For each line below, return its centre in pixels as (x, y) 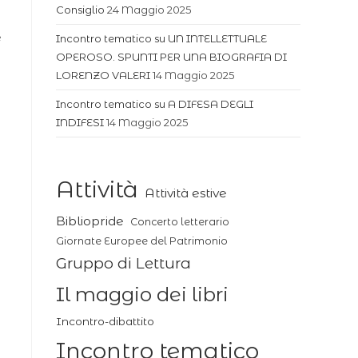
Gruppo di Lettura (123, 263)
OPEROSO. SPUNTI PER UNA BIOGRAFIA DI (171, 57)
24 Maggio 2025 (149, 10)
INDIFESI (80, 122)
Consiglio (80, 10)
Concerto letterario (180, 222)
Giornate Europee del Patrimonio (142, 241)
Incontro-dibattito (105, 321)
